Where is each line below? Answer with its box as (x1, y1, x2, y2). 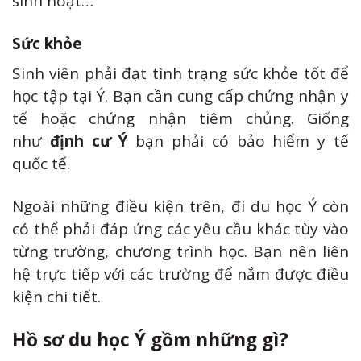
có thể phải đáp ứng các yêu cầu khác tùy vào (12, 218, 349, 239)
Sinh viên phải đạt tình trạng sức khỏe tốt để (12, 63, 349, 85)
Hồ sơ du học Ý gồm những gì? (12, 326, 288, 352)
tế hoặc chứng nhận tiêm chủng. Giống (12, 108, 349, 130)
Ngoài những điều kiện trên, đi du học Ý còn (12, 195, 349, 217)
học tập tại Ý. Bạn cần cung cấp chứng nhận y (12, 85, 349, 107)
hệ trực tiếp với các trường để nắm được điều (12, 263, 349, 284)
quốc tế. (12, 153, 70, 175)
